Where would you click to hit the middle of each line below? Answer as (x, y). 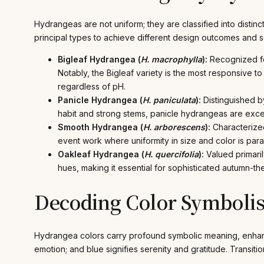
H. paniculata (169, 100)
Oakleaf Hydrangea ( (101, 154)
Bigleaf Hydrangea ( (99, 60)
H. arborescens (174, 127)
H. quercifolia (171, 154)
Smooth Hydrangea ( (100, 127)
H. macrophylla (171, 60)
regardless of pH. (92, 87)
